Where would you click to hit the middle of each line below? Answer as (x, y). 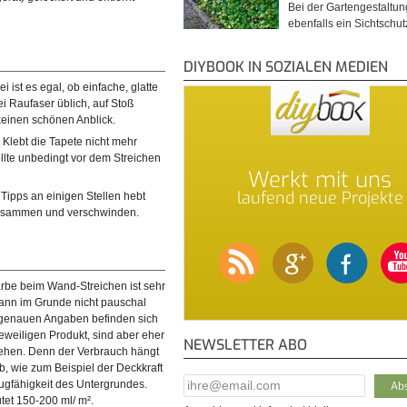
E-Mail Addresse (225, 382)
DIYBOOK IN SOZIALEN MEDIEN (286, 66)
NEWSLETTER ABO (245, 344)
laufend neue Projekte (320, 198)
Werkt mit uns (320, 179)
